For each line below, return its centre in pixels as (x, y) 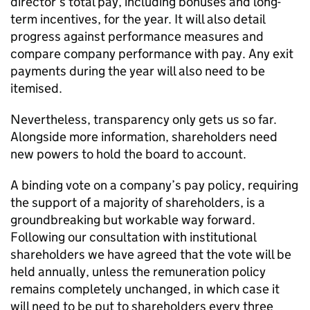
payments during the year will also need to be (138, 71)
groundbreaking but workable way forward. (133, 220)
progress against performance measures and (137, 36)
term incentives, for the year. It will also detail (138, 19)
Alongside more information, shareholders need (144, 137)
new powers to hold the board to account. (128, 154)
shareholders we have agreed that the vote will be (151, 254)
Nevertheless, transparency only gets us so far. (144, 119)
